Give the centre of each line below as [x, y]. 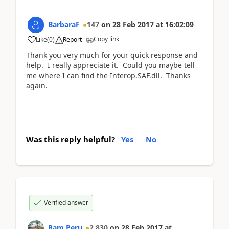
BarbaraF [64, 24]
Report [72, 40]
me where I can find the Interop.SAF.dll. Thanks [108, 75]
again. [37, 86]
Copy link [106, 39]
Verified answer [66, 202]
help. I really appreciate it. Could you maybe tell [110, 65]
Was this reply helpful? [71, 139]
